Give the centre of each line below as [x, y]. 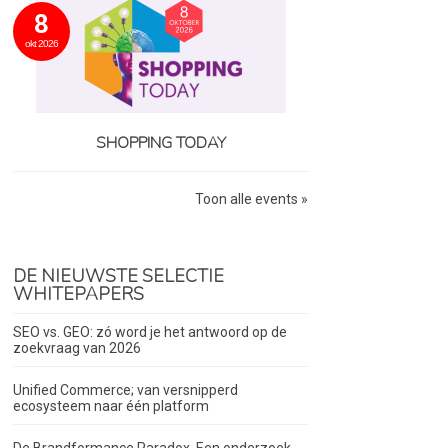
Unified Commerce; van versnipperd [126, 390]
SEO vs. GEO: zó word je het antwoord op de [150, 332]
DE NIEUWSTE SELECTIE [119, 276]
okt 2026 [42, 44]
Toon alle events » [251, 199]
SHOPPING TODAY [160, 143]
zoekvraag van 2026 [77, 348]
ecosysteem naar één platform [111, 406]
